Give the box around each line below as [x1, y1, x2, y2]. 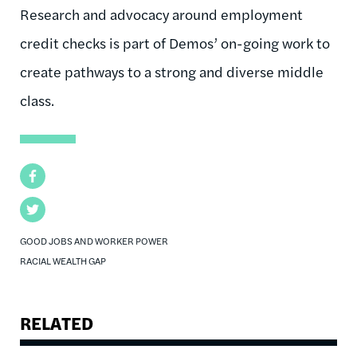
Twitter [20, 199, 61, 218]
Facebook [20, 166, 74, 185]
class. [20, 89, 54, 110]
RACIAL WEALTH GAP [20, 253, 106, 268]
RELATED [20, 309, 93, 335]
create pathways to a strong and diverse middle [20, 61, 324, 81]
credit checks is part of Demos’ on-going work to [20, 32, 330, 53]
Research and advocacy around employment [20, 3, 303, 24]
